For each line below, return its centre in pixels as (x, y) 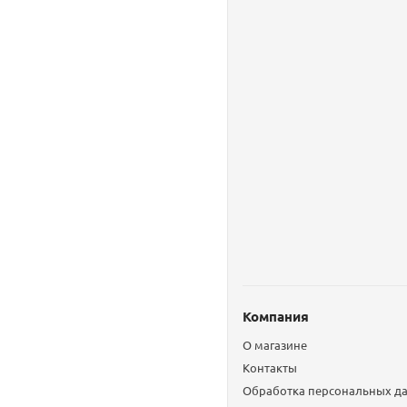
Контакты (269, 367)
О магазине (274, 345)
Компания (275, 316)
